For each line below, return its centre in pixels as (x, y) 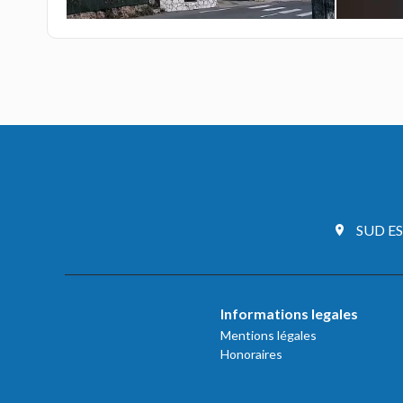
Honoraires (251, 354)
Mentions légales (268, 336)
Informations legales (289, 314)
